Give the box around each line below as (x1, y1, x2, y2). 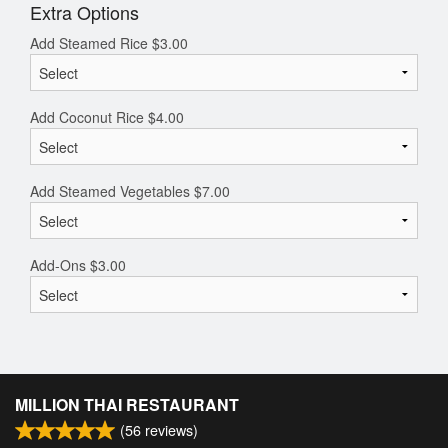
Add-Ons (30, 255, 90, 276)
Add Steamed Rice (30, 33, 152, 54)
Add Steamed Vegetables (30, 181, 194, 202)
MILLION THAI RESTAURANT (15, 393, 239, 417)
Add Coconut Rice (30, 107, 148, 128)
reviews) (141, 419, 198, 441)
